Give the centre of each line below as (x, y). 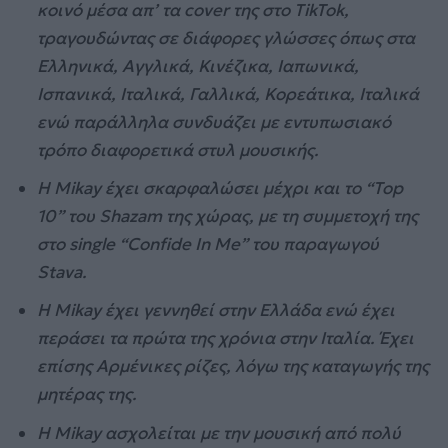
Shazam (131, 216)
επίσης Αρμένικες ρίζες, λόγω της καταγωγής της (233, 366)
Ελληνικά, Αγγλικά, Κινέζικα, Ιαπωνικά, (198, 65)
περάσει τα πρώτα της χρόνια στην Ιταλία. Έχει (226, 338)
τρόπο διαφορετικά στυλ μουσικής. (178, 149)
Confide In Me (184, 244)
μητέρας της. (89, 394)
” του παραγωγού (310, 244)
